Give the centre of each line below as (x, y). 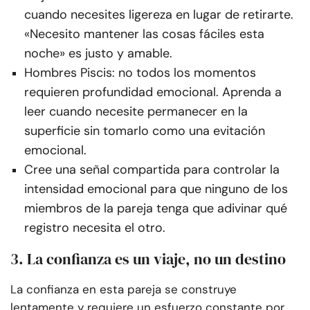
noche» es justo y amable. (98, 54)
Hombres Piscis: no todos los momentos (140, 73)
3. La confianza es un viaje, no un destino (148, 259)
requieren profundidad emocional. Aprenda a (153, 92)
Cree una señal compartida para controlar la (152, 170)
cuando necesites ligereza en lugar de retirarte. (159, 15)
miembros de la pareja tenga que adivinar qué (156, 209)
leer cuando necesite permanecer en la (136, 112)
